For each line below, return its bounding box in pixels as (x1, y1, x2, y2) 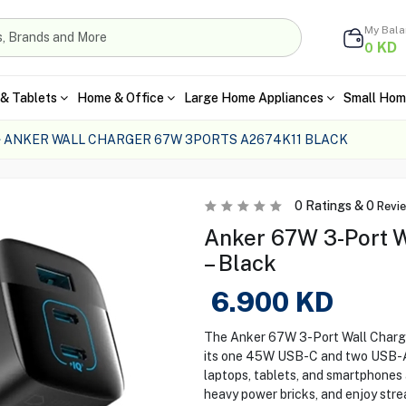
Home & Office (76, 90, 164, 105)
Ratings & (302, 198, 366, 213)
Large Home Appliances (183, 90, 324, 105)
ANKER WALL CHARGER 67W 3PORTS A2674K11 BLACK (3, 132, 348, 147)
